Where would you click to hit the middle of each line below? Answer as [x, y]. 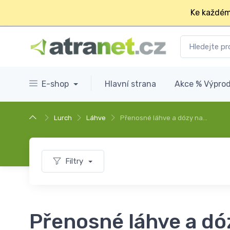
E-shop [56, 84]
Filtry [75, 161]
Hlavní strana [130, 84]
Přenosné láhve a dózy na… [164, 118]
